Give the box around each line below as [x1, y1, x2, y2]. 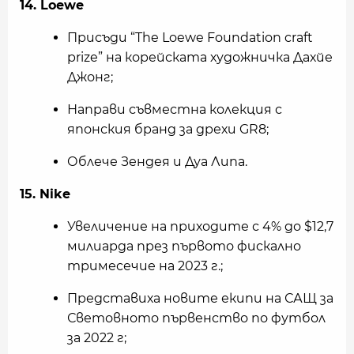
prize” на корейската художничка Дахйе [67, 50, 333, 66]
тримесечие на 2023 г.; [67, 258, 223, 274]
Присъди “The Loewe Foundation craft [67, 30, 313, 46]
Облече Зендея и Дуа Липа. [67, 154, 247, 170]
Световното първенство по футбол [67, 311, 326, 326]
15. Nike [20, 186, 70, 202]
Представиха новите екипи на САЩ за [67, 291, 333, 307]
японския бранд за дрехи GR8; [67, 122, 269, 137]
